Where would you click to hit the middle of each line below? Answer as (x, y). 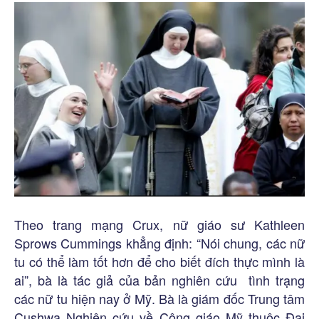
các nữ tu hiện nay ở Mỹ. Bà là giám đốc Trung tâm (159, 299)
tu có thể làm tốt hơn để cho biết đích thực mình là (159, 262)
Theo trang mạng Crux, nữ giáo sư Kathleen (159, 225)
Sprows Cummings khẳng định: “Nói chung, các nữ (159, 243)
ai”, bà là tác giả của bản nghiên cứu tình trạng (159, 280)
